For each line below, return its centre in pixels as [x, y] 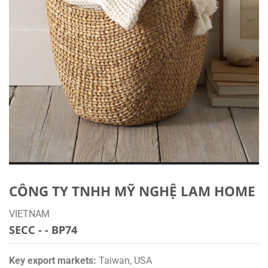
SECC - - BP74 [43, 230]
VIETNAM [29, 214]
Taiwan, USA [124, 261]
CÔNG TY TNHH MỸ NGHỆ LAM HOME [132, 191]
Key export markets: [53, 261]
